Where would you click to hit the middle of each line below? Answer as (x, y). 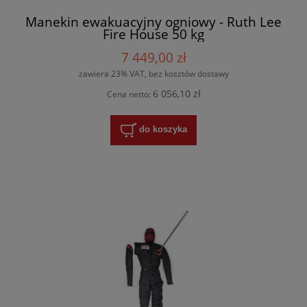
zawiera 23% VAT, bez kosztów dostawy (153, 73)
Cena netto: (130, 95)
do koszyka (163, 130)
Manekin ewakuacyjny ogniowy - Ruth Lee (153, 22)
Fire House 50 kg (153, 34)
